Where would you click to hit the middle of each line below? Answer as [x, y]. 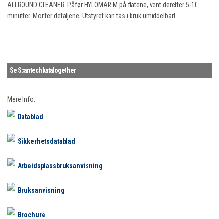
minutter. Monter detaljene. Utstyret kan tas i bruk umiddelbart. [92, 16]
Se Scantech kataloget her [43, 71]
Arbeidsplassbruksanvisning [60, 166]
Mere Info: [21, 99]
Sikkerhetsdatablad [46, 142]
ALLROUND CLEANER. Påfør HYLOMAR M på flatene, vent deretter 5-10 [103, 5]
